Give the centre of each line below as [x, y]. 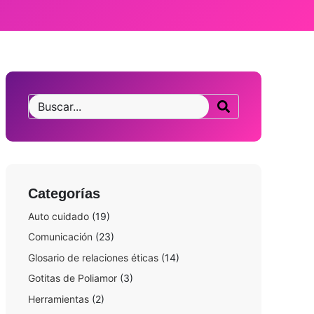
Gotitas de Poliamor [72, 278]
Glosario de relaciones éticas [93, 257]
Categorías [64, 193]
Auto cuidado [58, 216]
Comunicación [60, 237]
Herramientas [58, 299]
